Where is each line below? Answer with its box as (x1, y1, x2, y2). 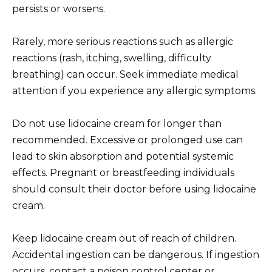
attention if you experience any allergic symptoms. (12, 84, 257, 97)
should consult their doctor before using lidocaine (12, 183, 256, 195)
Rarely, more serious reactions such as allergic (12, 35, 233, 47)
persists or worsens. (12, 2, 105, 15)
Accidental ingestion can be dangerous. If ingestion (12, 249, 259, 261)
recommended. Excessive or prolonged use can (12, 134, 243, 146)
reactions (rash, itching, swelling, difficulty (12, 52, 211, 64)
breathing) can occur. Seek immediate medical (12, 68, 239, 80)
